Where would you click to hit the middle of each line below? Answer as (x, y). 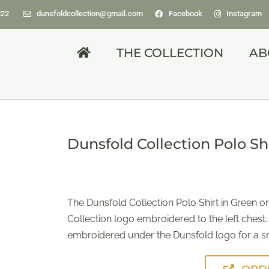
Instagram (244, 14)
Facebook (185, 14)
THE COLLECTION (170, 53)
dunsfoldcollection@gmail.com (90, 14)
